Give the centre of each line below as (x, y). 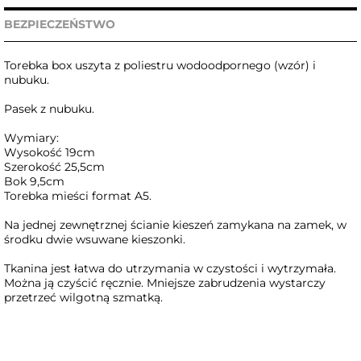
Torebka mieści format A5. (78, 196)
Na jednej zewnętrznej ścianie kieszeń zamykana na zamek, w (175, 225)
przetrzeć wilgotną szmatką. (83, 298)
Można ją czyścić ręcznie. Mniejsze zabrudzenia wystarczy (165, 283)
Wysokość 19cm (50, 153)
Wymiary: (33, 138)
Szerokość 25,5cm (54, 167)
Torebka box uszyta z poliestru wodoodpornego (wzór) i (160, 66)
